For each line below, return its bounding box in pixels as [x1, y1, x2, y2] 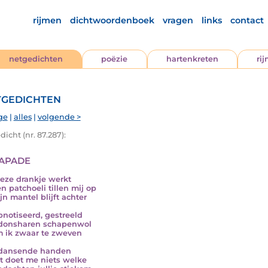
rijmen [32, 15, 62, 26]
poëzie [101, 54, 128, 63]
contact [230, 15, 264, 26]
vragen [162, 15, 193, 26]
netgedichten [9, 54, 63, 63]
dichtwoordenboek [69, 15, 154, 26]
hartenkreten [166, 54, 218, 63]
